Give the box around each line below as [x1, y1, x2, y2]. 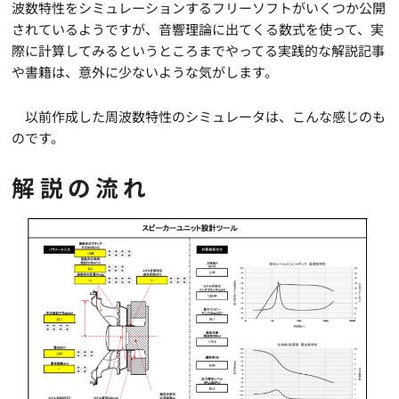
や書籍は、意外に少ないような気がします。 [12, 61, 279, 81]
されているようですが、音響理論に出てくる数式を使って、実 [12, 19, 385, 38]
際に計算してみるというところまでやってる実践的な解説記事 [12, 40, 386, 60]
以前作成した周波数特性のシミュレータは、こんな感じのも [12, 106, 387, 126]
